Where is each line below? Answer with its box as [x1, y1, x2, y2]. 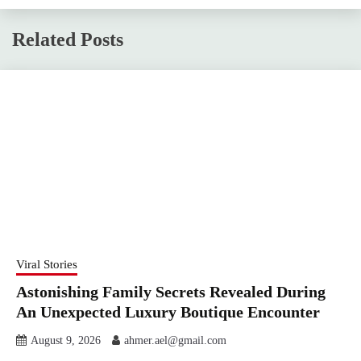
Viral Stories [16, 257, 77, 271]
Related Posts [12, 28, 123, 50]
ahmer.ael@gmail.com [124, 334, 226, 346]
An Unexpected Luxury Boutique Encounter [16, 302, 320, 321]
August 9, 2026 [31, 334, 101, 346]
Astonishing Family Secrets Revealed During [16, 282, 326, 301]
